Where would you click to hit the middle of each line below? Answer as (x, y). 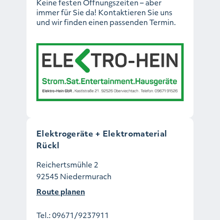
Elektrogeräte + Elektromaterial (102, 133)
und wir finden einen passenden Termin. (106, 22)
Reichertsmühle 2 (67, 164)
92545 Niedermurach (74, 176)
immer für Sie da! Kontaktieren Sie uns (104, 12)
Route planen (61, 191)
